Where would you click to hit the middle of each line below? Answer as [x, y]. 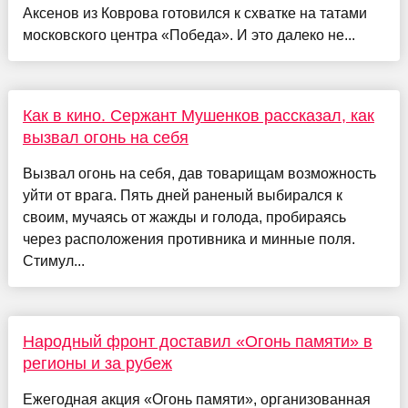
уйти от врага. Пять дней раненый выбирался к [182, 195]
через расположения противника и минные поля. [189, 239]
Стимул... [53, 260]
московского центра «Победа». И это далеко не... [189, 35]
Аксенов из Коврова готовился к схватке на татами [194, 13]
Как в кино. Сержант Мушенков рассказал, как [198, 115]
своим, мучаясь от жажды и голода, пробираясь [184, 217]
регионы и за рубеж [97, 363]
